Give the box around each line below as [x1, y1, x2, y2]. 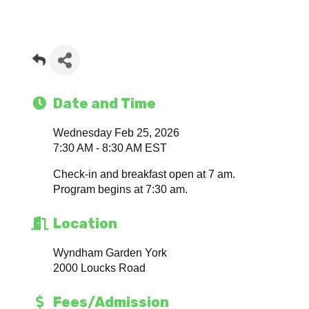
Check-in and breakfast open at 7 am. [53, 168, 236, 180]
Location [53, 215, 118, 232]
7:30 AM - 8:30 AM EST [53, 142, 168, 154]
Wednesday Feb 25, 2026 [53, 127, 180, 139]
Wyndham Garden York [53, 247, 168, 259]
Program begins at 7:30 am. [53, 183, 188, 195]
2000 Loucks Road [53, 262, 146, 274]
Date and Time [53, 95, 157, 112]
